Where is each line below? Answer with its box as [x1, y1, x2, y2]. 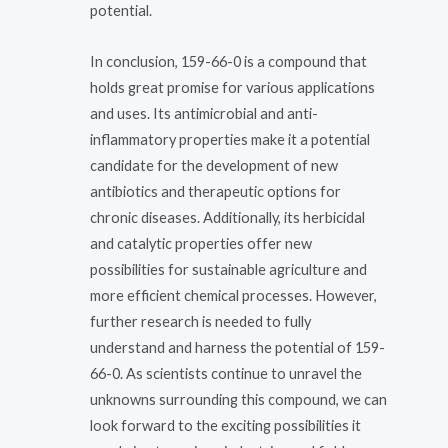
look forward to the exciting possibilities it [90, 417, 361, 435]
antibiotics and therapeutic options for [90, 183, 341, 201]
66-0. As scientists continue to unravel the [90, 365, 362, 383]
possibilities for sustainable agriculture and [90, 261, 367, 279]
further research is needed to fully [90, 313, 311, 331]
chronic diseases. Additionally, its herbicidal [90, 209, 365, 227]
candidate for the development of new [90, 157, 338, 175]
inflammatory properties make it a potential [90, 131, 370, 149]
